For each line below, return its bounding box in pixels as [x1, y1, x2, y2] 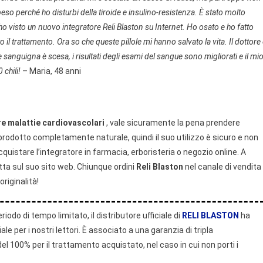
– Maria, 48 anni [21, 66, 81, 76]
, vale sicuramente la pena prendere [104, 117, 240, 127]
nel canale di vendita [183, 161, 261, 171]
